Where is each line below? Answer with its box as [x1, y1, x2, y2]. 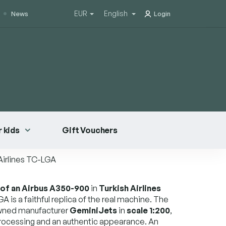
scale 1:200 [127, 205, 170, 215]
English [104, 9, 129, 18]
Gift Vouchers [62, 125, 118, 135]
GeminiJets [70, 205, 117, 215]
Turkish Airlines [99, 183, 161, 193]
